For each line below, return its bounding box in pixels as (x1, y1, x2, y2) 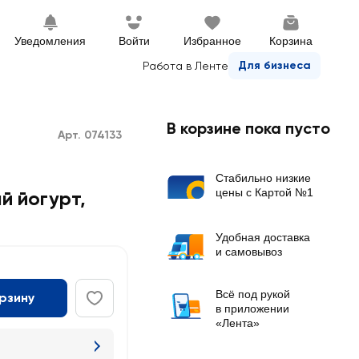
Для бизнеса (238, 58, 311, 72)
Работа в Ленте (143, 59, 228, 72)
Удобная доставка (216, 231, 310, 244)
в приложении (216, 302, 289, 315)
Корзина (269, 34, 313, 47)
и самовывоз (216, 245, 282, 258)
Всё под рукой (216, 288, 290, 301)
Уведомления (14, 34, 86, 47)
